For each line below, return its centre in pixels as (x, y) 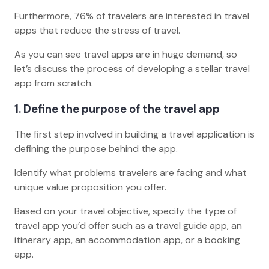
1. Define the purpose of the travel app (119, 109)
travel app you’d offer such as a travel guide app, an (128, 226)
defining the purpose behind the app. (97, 149)
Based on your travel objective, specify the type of (125, 211)
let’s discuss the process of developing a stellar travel (132, 69)
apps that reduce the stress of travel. (98, 31)
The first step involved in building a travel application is (134, 134)
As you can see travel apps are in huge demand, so (126, 55)
